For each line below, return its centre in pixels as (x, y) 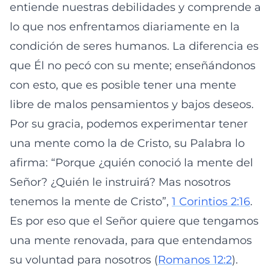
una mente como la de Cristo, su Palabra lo (127, 143)
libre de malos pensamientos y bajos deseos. (132, 104)
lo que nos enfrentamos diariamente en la (125, 27)
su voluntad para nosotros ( (84, 260)
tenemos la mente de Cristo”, (91, 202)
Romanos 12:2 (195, 260)
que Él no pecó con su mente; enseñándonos (133, 66)
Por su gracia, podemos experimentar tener (129, 124)
